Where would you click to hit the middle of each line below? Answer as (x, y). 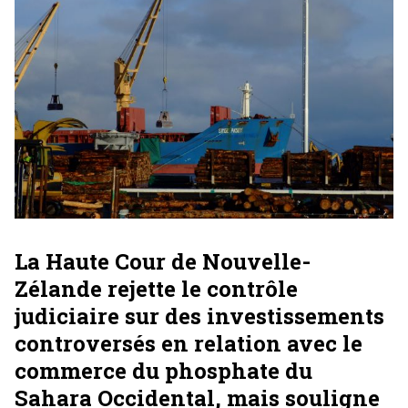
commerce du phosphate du (163, 371)
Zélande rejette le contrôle (156, 289)
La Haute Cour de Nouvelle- (163, 262)
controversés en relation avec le (189, 344)
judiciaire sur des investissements (199, 316)
